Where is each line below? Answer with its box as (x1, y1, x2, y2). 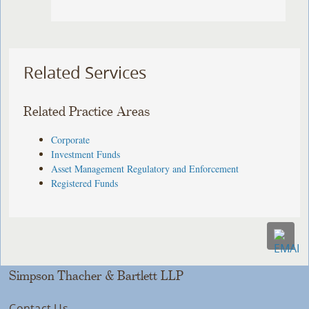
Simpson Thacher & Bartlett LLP (9, 268, 184, 283)
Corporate (51, 132, 90, 146)
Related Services (23, 61, 147, 84)
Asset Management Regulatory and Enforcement (51, 161, 239, 175)
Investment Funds (51, 147, 121, 161)
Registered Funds (51, 176, 119, 190)
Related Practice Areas (23, 104, 150, 119)
